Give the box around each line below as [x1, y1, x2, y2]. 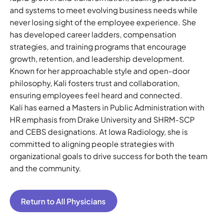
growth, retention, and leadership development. [9, 54, 185, 64]
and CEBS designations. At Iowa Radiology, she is [9, 127, 188, 137]
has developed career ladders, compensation [9, 30, 176, 39]
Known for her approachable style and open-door [9, 66, 190, 76]
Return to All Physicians [21, 196, 106, 206]
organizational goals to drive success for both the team [9, 151, 207, 161]
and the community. [9, 163, 81, 173]
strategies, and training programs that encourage [9, 42, 186, 52]
